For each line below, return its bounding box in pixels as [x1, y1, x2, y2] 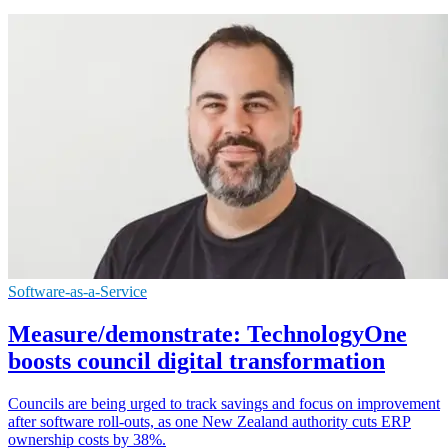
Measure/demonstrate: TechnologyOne [8, 320, 407, 347]
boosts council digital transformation [8, 347, 385, 374]
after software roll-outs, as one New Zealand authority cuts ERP [8, 412, 411, 430]
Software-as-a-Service [8, 282, 147, 300]
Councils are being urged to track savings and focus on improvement [8, 394, 440, 412]
